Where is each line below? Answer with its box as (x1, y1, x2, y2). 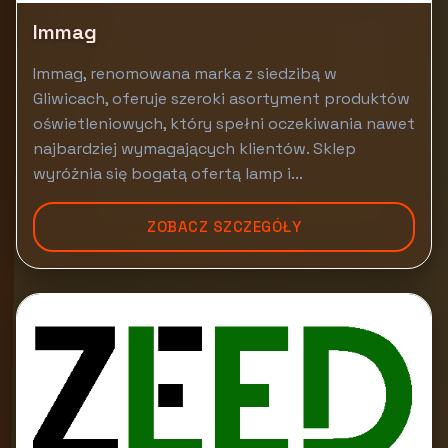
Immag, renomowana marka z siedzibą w (33, 63, 337, 84)
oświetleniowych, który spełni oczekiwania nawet (33, 113, 415, 134)
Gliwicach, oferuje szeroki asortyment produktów (33, 88, 410, 109)
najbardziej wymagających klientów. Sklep (33, 138, 356, 159)
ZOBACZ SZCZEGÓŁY (147, 217, 301, 236)
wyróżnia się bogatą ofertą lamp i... (33, 163, 303, 184)
